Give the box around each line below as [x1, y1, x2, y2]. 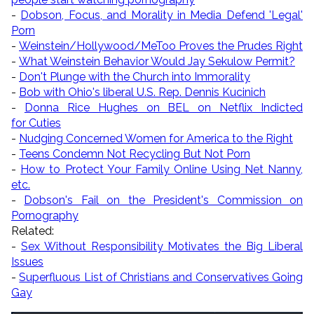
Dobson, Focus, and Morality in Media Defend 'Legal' [20, 8, 303, 22]
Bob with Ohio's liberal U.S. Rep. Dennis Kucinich [19, 85, 266, 99]
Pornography [11, 208, 78, 222]
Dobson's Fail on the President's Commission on [24, 193, 303, 207]
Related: [11, 224, 54, 238]
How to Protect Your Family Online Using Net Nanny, [20, 162, 303, 176]
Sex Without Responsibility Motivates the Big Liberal [20, 239, 303, 253]
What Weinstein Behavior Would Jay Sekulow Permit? [19, 54, 295, 68]
